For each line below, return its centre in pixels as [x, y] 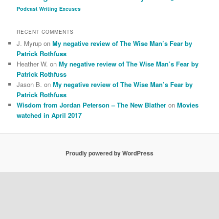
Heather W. [33, 64]
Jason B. [30, 85]
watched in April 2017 [49, 115]
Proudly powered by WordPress [109, 153]
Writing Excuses [60, 8]
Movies [188, 105]
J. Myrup [29, 44]
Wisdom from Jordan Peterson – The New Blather [92, 105]
